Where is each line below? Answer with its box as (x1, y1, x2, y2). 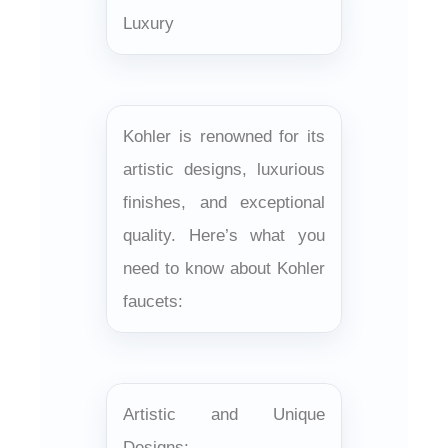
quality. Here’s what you (123, 225, 325, 245)
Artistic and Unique (123, 404, 325, 424)
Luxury (123, 13, 174, 33)
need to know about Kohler (123, 258, 325, 278)
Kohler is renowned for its (123, 126, 325, 146)
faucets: (123, 291, 183, 311)
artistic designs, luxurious (123, 159, 325, 179)
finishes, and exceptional (123, 192, 325, 212)
